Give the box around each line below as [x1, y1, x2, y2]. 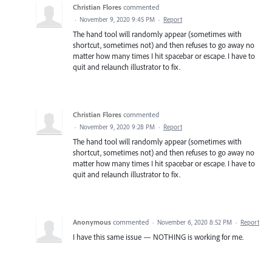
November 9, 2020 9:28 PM [80, 122, 155, 131]
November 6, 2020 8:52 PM [157, 217, 232, 226]
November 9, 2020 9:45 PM [80, 15, 155, 24]
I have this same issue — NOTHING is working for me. [73, 231, 243, 242]
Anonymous [73, 217, 111, 226]
